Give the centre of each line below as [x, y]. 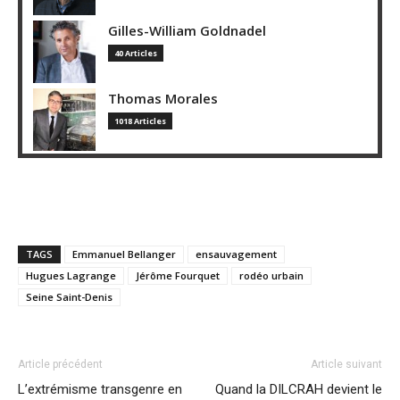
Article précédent [60, 364]
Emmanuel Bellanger [124, 254]
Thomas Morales [163, 98]
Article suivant [346, 364]
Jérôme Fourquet [178, 275]
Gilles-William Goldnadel [187, 30]
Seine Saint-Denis [69, 296]
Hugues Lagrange [71, 275]
